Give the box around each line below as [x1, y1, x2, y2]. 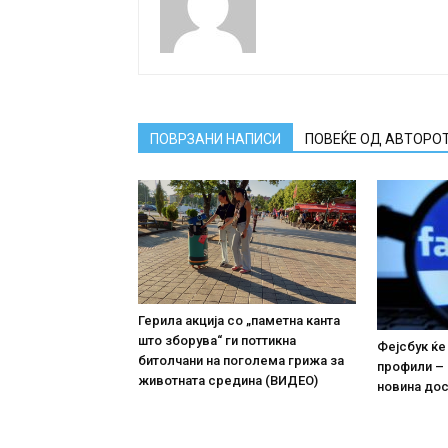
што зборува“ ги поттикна [138, 333, 296, 349]
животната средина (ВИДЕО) [138, 373, 318, 389]
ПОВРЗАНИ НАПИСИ [150, 130, 281, 147]
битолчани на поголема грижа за [138, 353, 344, 369]
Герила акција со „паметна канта [138, 313, 340, 329]
